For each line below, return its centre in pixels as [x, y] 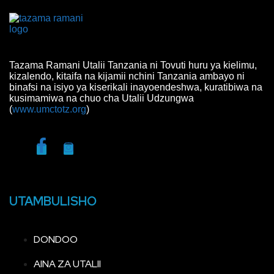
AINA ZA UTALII [67, 264]
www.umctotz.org [49, 109]
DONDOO [56, 240]
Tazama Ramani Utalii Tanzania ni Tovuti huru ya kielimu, [133, 65]
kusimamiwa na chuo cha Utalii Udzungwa [102, 98]
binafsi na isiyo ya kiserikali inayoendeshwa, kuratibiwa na [136, 87]
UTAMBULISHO [53, 202]
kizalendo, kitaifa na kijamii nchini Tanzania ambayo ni [127, 76]
